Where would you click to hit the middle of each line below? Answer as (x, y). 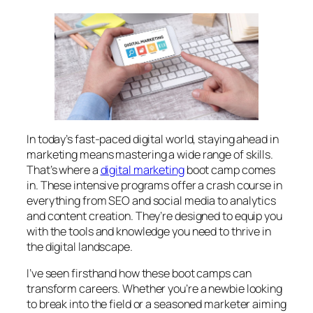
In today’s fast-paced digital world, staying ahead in (153, 139)
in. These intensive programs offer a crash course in (154, 185)
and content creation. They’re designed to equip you (154, 216)
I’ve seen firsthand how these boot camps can (139, 274)
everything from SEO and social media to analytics (152, 201)
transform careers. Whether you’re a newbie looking (154, 289)
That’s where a (64, 170)
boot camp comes (230, 170)
